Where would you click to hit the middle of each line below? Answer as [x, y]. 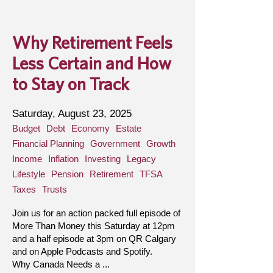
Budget [26, 128]
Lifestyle [29, 174]
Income [27, 159]
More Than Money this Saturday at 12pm [94, 226]
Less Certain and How [92, 63]
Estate [129, 128]
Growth [161, 144]
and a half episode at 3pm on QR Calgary [94, 239]
